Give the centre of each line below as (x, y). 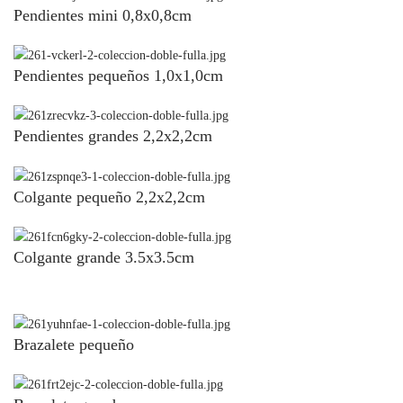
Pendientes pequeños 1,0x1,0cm (118, 76)
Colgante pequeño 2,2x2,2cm (109, 197)
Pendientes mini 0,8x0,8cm (103, 15)
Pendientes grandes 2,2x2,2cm (113, 136)
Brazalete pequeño (74, 345)
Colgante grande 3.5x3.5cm (104, 257)
